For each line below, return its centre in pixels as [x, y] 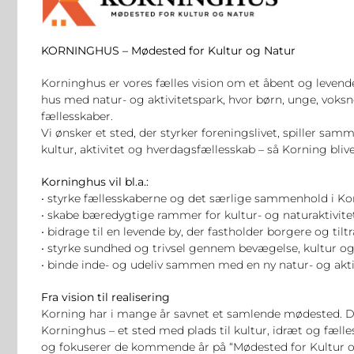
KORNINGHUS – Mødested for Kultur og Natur [168, 50]
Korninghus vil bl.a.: [95, 181]
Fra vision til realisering [105, 297]
